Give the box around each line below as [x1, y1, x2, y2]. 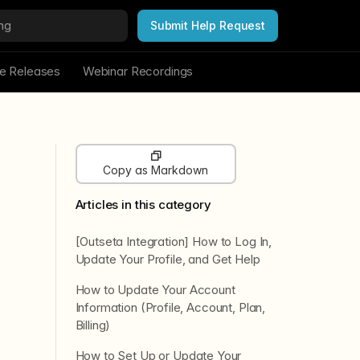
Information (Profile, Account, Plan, [75, 300, 266, 315]
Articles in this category [75, 197, 211, 212]
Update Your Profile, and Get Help [75, 252, 260, 267]
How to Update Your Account [75, 282, 235, 297]
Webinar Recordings [82, 63, 194, 79]
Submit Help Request [149, 18, 265, 32]
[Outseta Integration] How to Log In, [75, 234, 272, 249]
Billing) [75, 317, 111, 333]
